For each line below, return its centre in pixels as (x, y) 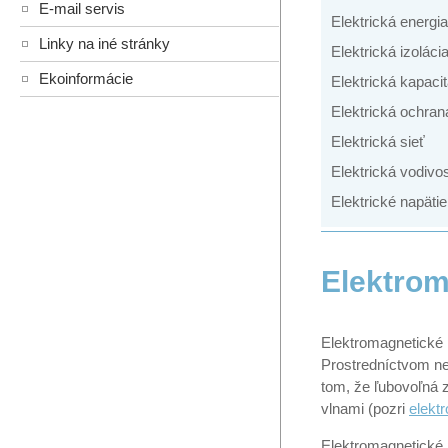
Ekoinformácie (86, 79)
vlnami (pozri (365, 408)
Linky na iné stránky (104, 44)
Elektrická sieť (378, 142)
